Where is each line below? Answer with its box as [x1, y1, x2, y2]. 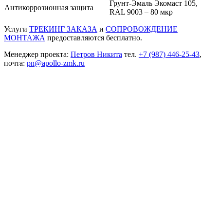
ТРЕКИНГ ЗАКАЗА [29, 25, 97, 34]
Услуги [4, 25, 29, 34]
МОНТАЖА [4, 34, 45, 42]
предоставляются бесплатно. [45, 34, 142, 42]
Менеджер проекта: [4, 50, 71, 59]
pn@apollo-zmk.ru [27, 59, 85, 68]
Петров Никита [71, 50, 122, 59]
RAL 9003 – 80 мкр [109, 8, 173, 17]
